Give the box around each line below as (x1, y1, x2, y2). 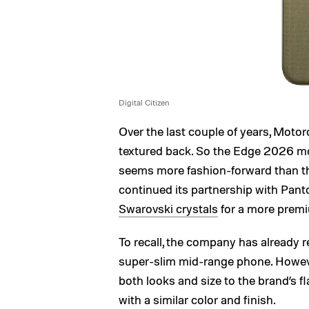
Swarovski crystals (119, 201, 218, 216)
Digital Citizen (119, 97, 170, 108)
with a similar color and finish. (119, 292, 276, 307)
